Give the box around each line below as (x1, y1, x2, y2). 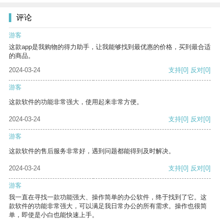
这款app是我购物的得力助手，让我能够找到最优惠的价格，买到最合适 (9, 43, 211, 51)
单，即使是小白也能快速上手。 (9, 211, 98, 219)
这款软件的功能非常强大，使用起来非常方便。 (9, 98, 143, 106)
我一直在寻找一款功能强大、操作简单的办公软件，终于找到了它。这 (9, 193, 207, 201)
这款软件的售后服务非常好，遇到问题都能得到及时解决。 (9, 147, 175, 155)
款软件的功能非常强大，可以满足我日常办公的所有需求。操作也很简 (9, 202, 207, 210)
